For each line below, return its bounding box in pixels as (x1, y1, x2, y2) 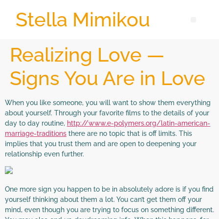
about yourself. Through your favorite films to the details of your (5, 109, 209, 117)
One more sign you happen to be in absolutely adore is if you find (5, 185, 214, 193)
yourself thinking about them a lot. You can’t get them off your (5, 195, 202, 203)
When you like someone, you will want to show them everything (5, 99, 211, 107)
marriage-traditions (5, 130, 66, 137)
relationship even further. (5, 150, 84, 158)
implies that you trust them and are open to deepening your (5, 140, 197, 148)
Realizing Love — (10, 43, 164, 66)
